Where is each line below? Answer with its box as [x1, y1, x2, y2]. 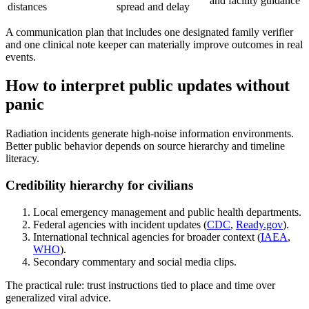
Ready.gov [236, 218, 283, 230]
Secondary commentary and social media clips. [33, 255, 237, 268]
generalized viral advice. [6, 291, 111, 303]
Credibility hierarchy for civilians [6, 178, 193, 193]
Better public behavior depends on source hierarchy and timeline [6, 140, 285, 152]
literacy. [6, 152, 39, 165]
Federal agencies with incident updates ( [33, 218, 207, 230]
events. [6, 50, 36, 63]
